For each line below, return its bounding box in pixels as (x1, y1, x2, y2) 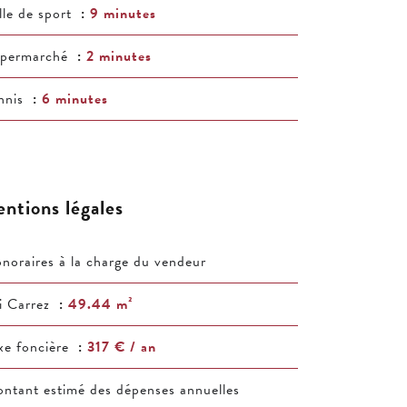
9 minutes (90, 3, 156, 25)
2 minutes (86, 45, 152, 67)
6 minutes (42, 88, 108, 110)
